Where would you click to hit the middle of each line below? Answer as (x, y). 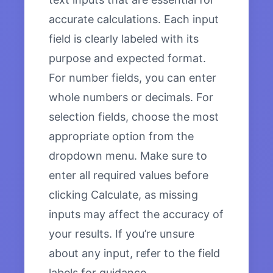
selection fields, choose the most (134, 117)
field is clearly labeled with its (124, 39)
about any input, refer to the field (134, 253)
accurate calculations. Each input (134, 19)
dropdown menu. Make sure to (128, 156)
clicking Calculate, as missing (123, 195)
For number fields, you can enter (133, 78)
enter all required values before (129, 175)
